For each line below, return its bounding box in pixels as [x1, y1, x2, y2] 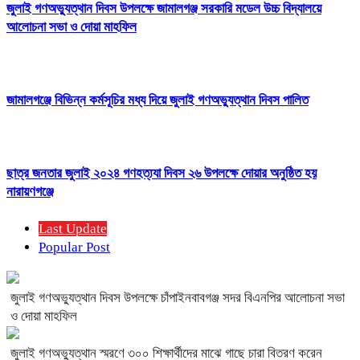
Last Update [39, 221, 107, 236]
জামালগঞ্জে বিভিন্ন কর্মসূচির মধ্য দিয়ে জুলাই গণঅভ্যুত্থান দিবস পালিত [6, 92, 309, 108]
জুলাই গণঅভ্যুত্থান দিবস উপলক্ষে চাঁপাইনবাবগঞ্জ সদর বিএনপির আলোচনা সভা [10, 290, 345, 305]
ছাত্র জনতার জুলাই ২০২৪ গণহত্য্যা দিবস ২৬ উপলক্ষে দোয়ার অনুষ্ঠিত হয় [6, 166, 317, 182]
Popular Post [39, 239, 110, 255]
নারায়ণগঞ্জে [6, 184, 54, 200]
